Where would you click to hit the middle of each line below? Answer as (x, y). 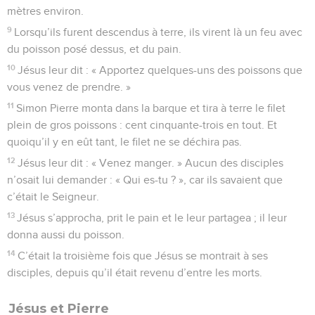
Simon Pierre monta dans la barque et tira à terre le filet (151, 108)
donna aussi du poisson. (66, 234)
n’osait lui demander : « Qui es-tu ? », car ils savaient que (145, 180)
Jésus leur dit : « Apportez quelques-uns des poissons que (160, 70)
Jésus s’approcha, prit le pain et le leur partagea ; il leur (152, 218)
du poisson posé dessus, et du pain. (94, 49)
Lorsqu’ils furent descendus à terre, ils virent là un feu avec (159, 32)
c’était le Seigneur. (53, 197)
